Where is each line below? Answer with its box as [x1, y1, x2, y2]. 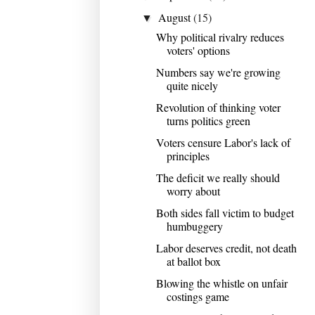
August [158, 9, 194, 25]
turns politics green [166, 112, 250, 128]
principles [166, 148, 210, 163]
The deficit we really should [155, 169, 280, 185]
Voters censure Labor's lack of [155, 134, 290, 150]
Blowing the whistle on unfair [155, 275, 288, 290]
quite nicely [166, 77, 218, 93]
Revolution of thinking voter [155, 99, 281, 115]
